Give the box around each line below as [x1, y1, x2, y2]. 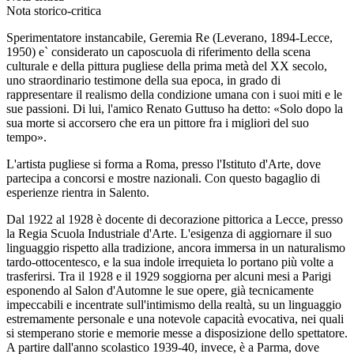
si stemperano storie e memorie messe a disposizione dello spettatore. [6, 326, 348, 340]
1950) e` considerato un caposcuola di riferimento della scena [6, 44, 311, 58]
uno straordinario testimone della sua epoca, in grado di [6, 73, 281, 87]
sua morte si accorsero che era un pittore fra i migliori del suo [6, 115, 309, 130]
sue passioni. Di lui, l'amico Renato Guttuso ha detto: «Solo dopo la [6, 101, 343, 115]
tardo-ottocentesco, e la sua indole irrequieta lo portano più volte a [6, 254, 333, 269]
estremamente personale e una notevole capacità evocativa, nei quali [6, 311, 344, 326]
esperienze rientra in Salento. [6, 185, 149, 199]
